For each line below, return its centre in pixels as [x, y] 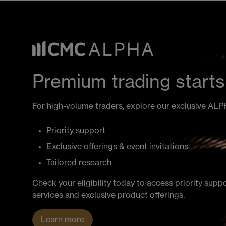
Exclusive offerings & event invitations [117, 147]
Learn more [63, 220]
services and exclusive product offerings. [108, 195]
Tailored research [79, 163]
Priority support [76, 130]
